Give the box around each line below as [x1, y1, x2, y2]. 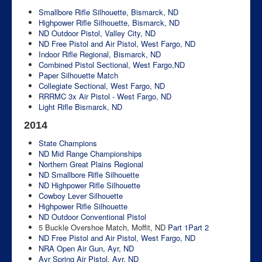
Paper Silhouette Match [39, 69, 118, 81]
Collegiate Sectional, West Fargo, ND [39, 80, 165, 91]
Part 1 [168, 221, 188, 233]
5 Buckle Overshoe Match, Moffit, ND [39, 221, 168, 233]
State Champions [39, 137, 97, 149]
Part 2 [188, 221, 209, 233]
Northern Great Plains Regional [39, 158, 143, 170]
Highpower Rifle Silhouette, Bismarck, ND [39, 16, 180, 28]
